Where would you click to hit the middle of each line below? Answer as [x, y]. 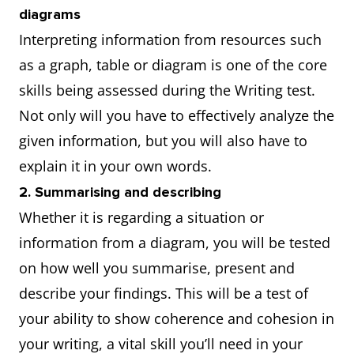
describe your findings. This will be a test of [164, 293]
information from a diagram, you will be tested [175, 243]
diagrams [50, 14]
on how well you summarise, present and [157, 268]
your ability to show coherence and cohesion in [177, 318]
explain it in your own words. [119, 166]
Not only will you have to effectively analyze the [177, 115]
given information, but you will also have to [163, 141]
